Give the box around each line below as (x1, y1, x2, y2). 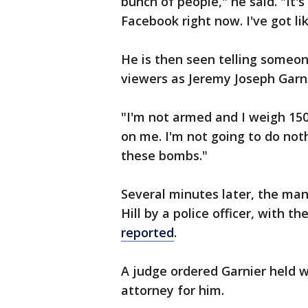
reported (121, 224, 174, 241)
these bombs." (121, 147, 208, 164)
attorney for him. (121, 282, 224, 299)
